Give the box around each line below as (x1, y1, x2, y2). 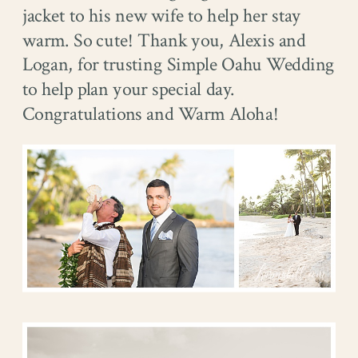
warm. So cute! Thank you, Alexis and (22, 27, 306, 53)
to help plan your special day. (22, 77, 236, 102)
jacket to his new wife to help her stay (22, 3, 301, 28)
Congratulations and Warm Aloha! (22, 101, 279, 127)
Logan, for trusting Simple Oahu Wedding (22, 52, 335, 78)
